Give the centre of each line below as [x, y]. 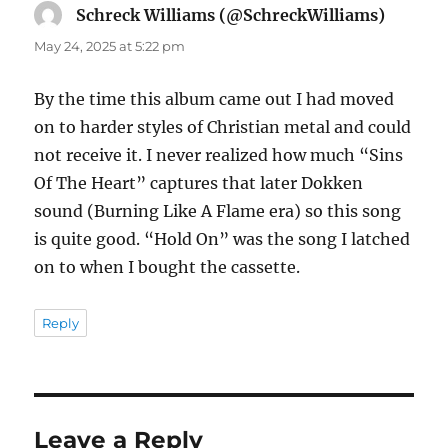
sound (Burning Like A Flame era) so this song [218, 210]
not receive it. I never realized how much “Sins [219, 154]
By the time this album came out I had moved [214, 98]
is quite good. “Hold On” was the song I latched [222, 238]
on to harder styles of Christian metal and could [223, 126]
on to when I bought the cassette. [167, 266]
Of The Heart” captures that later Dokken [199, 182]
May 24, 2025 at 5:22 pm [110, 45]
